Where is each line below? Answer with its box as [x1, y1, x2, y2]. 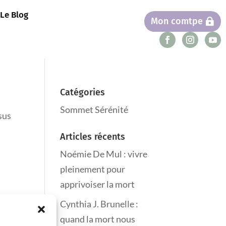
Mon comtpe [151, 16, 203, 27]
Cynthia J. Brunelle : [60, 198, 139, 210]
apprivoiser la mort [60, 179, 135, 190]
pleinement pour [60, 163, 126, 175]
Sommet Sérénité [60, 104, 129, 116]
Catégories [60, 87, 105, 98]
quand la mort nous [60, 213, 136, 225]
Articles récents [60, 131, 126, 143]
